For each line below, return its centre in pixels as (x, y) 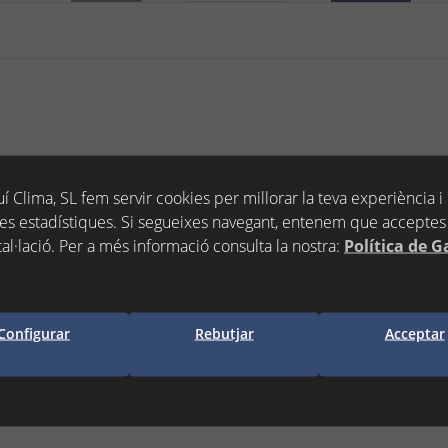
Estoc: (346, 320)
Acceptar (414, 333)
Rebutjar (224, 333)
